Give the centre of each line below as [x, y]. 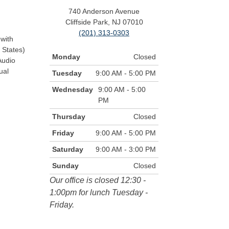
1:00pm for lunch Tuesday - [99, 193]
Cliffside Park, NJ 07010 [104, 22]
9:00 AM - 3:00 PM [126, 150]
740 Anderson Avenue [104, 11]
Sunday [65, 166]
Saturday [68, 150]
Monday [66, 57]
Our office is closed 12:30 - [98, 180]
